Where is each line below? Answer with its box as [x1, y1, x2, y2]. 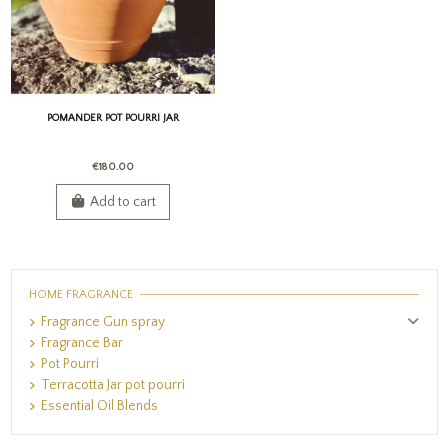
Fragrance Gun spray [41, 313, 165, 330]
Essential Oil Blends [41, 397, 158, 414]
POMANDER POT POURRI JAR [46, 111, 179, 124]
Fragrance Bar [41, 334, 123, 351]
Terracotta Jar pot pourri [41, 376, 185, 393]
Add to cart [90, 193, 157, 210]
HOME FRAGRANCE [29, 287, 133, 301]
